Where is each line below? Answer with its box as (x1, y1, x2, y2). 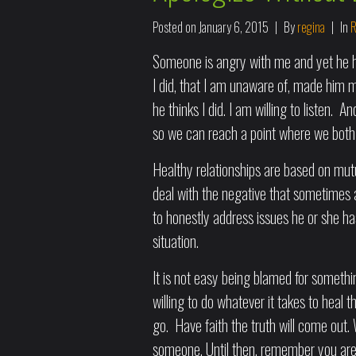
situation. (153, 229, 199, 253)
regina (297, 17, 325, 37)
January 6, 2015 (199, 17, 269, 37)
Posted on (153, 17, 199, 37)
